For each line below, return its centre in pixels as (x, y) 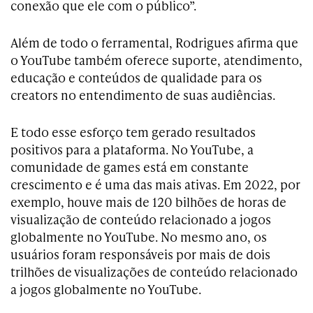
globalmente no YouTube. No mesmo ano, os (139, 237)
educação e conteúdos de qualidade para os (136, 78)
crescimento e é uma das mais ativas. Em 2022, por (155, 184)
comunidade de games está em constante (130, 167)
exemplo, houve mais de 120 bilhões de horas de (148, 202)
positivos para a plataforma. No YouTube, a (132, 150)
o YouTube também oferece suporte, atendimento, (156, 60)
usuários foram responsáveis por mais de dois (140, 254)
